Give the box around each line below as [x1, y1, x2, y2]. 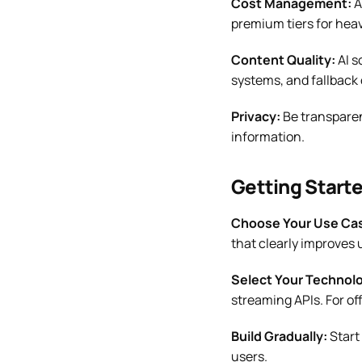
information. [231, 127, 305, 145]
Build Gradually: [231, 326, 327, 345]
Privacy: [231, 107, 280, 125]
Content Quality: [231, 50, 335, 69]
